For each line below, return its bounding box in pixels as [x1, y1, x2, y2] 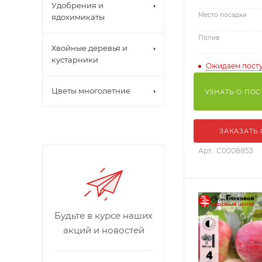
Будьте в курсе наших [54, 210, 153, 221]
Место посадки [198, 11, 247, 19]
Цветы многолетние [51, 86, 130, 95]
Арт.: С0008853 [198, 146, 253, 156]
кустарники [51, 55, 98, 64]
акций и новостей [63, 225, 144, 236]
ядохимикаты [51, 12, 105, 22]
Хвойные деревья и [51, 43, 127, 53]
